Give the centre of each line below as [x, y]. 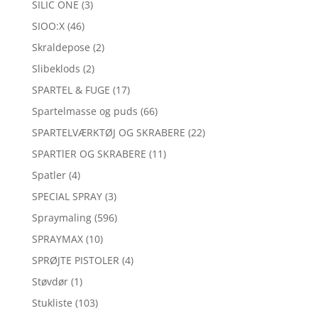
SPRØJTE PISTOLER [75, 261]
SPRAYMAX [57, 239]
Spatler [49, 175]
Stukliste [52, 303]
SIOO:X [48, 26]
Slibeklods [56, 69]
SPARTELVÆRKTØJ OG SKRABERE [108, 133]
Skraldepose [61, 48]
